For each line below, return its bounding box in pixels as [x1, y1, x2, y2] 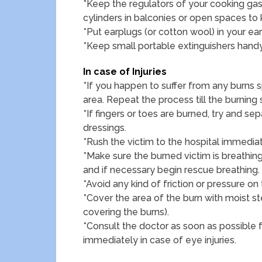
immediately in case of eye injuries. [83, 235, 236, 246]
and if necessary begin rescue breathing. [83, 164, 260, 175]
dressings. [83, 122, 126, 133]
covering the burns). [83, 206, 169, 218]
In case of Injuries [83, 66, 167, 77]
